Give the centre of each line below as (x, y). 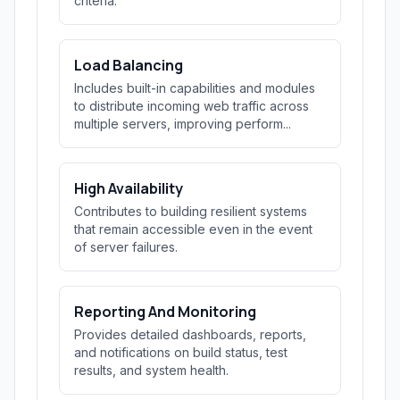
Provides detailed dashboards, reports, (190, 334)
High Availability (129, 188)
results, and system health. (151, 370)
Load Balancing (129, 65)
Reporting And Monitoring (165, 312)
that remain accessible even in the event (193, 229)
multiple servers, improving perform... (183, 124)
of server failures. (126, 247)
